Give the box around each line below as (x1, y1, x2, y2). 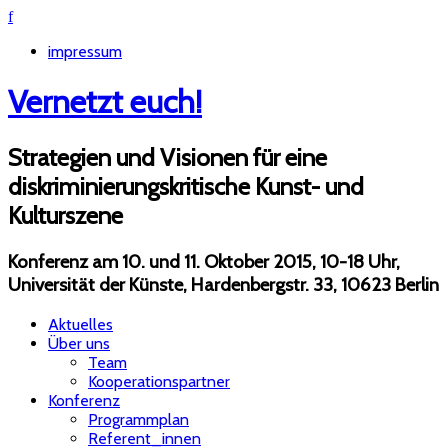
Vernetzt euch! (8, 82, 202, 122)
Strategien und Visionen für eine (8, 142, 327, 172)
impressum (48, 42, 122, 61)
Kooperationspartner (88, 371, 230, 391)
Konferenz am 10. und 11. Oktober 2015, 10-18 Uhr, (8, 249, 400, 273)
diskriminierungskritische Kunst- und (8, 171, 364, 201)
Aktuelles (48, 314, 113, 334)
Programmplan (88, 409, 189, 429)
